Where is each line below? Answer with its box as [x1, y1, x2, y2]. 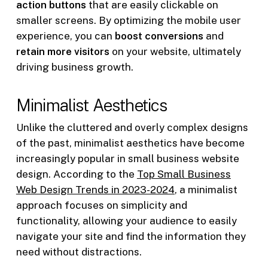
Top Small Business [136, 168, 231, 181]
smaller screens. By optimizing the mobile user [16, 14, 241, 26]
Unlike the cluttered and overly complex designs [16, 121, 248, 134]
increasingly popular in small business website [16, 153, 239, 165]
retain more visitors [16, 45, 109, 57]
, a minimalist [174, 184, 237, 196]
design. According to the [16, 168, 137, 181]
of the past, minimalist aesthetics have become [16, 137, 245, 150]
